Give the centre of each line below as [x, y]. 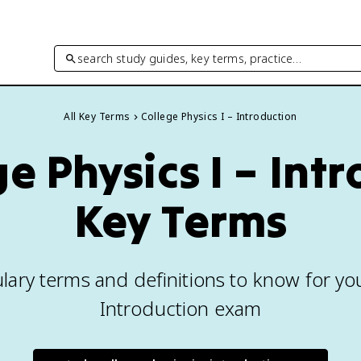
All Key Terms [97, 116]
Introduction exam [180, 308]
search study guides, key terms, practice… [190, 58]
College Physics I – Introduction [219, 116]
